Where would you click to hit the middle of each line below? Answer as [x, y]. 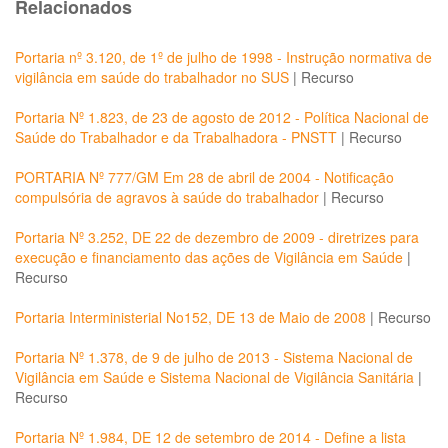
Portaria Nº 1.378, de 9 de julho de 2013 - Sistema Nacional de [214, 357]
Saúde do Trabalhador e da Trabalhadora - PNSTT [176, 137]
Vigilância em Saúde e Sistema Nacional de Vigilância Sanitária [214, 377]
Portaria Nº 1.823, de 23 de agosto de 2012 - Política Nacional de [222, 117]
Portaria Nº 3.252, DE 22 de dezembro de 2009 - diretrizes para [217, 237]
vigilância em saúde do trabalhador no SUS [152, 77]
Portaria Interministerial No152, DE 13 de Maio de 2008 [190, 317]
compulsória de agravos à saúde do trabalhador [167, 197]
